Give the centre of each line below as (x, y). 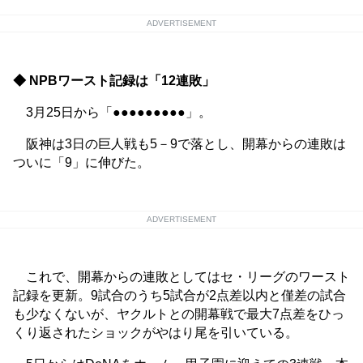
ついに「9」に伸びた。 (81, 163)
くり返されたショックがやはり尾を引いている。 (156, 333)
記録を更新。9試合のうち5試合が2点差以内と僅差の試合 (179, 296)
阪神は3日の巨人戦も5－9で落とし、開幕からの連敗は (179, 144)
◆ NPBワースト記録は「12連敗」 (114, 81)
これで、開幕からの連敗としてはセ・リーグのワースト (181, 277)
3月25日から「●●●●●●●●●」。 (112, 113)
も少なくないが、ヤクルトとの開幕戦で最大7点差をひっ (179, 314)
